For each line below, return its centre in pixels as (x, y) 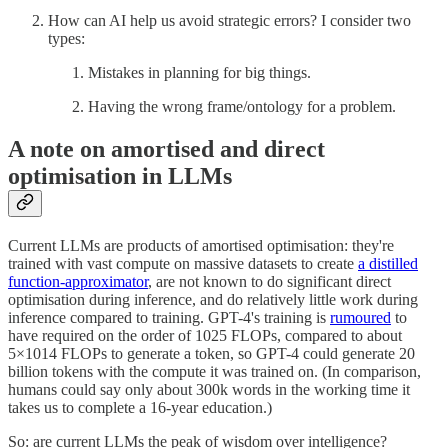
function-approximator (78, 281)
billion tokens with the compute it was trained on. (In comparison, (214, 371)
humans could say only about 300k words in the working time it (209, 389)
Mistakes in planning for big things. (199, 72)
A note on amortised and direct (166, 148)
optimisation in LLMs (120, 175)
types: (66, 38)
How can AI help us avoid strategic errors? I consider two (229, 20)
